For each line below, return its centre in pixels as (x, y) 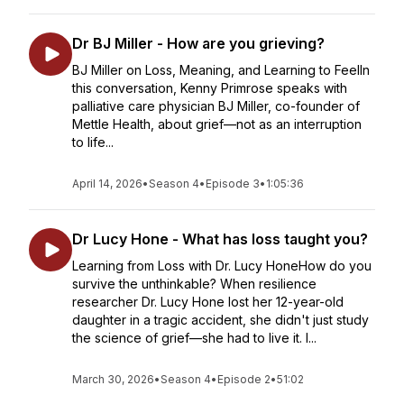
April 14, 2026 (107, 184)
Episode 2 (244, 379)
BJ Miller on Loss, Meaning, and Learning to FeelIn (221, 70)
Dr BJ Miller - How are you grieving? (198, 43)
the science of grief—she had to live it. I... (194, 338)
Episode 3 (233, 184)
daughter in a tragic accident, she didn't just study (220, 320)
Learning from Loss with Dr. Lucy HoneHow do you (222, 266)
